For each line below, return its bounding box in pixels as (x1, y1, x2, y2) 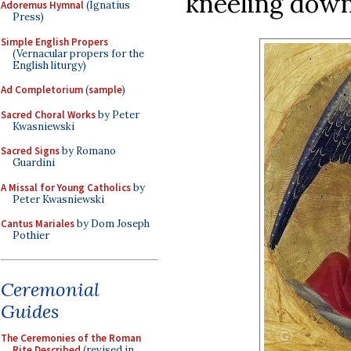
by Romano (60, 144, 116, 157)
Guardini (13, 156, 55, 169)
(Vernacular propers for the (13, 46, 144, 60)
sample (89, 83, 122, 96)
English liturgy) (13, 58, 86, 72)
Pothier (13, 229, 49, 242)
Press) (13, 10, 44, 24)
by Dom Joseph (74, 217, 150, 230)
